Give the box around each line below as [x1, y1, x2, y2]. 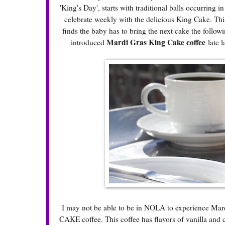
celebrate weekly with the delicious [64, 14, 176, 25]
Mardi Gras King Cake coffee [106, 37, 205, 48]
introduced [71, 37, 106, 48]
